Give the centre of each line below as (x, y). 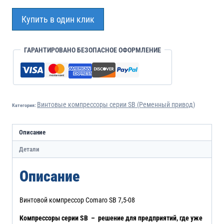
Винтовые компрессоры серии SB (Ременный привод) (116, 104)
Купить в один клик (58, 19)
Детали (29, 149)
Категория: (24, 105)
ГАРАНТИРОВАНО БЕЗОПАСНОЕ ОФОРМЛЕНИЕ (92, 50)
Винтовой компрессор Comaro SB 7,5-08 (77, 200)
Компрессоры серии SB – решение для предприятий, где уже (111, 218)
